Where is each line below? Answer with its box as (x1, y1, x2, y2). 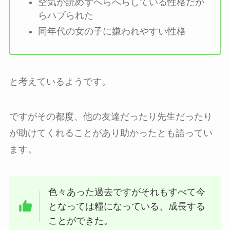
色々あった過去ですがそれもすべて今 (48, 187, 206, 198)
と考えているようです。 (9, 76, 111, 87)
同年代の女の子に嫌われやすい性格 (37, 26, 186, 36)
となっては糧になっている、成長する (48, 201, 206, 212)
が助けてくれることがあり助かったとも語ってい (9, 127, 213, 138)
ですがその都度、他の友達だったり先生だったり (9, 111, 213, 122)
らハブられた (37, 10, 93, 21)
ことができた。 (48, 216, 113, 226)
